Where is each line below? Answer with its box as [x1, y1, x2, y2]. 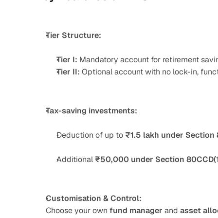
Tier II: [56, 67, 80, 77]
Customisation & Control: [46, 193, 142, 203]
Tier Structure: [46, 30, 101, 40]
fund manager [109, 205, 163, 216]
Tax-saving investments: [46, 106, 137, 116]
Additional [56, 154, 95, 164]
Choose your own [46, 205, 109, 216]
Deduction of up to [56, 130, 125, 140]
